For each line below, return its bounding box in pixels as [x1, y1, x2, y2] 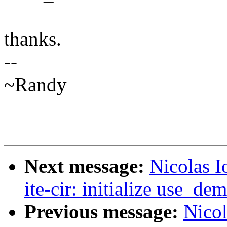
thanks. [4, 28, 61, 50]
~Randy [4, 73, 67, 96]
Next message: [24, 155, 149, 177]
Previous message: [24, 201, 183, 223]
